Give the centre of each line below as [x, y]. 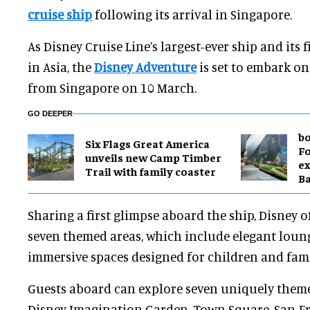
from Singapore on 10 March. [112, 88]
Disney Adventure [145, 67]
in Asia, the [61, 67]
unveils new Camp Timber [153, 157]
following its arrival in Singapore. [192, 15]
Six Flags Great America [147, 144]
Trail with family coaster [151, 171]
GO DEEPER [50, 114]
